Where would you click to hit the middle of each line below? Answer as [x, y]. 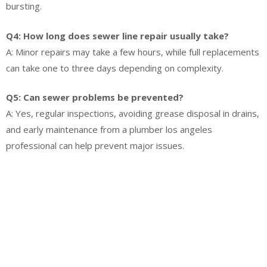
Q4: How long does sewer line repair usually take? [117, 35]
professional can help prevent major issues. [95, 145]
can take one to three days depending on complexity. [115, 68]
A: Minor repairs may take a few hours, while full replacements [133, 52]
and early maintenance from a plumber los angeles [109, 129]
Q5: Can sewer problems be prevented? [95, 97]
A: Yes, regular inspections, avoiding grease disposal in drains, [133, 113]
